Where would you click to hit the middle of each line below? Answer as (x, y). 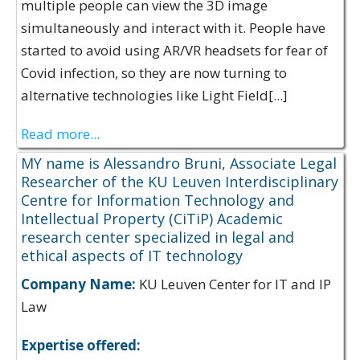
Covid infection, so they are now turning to (154, 73)
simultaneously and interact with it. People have (173, 28)
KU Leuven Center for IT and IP (233, 284)
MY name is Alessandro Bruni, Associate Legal (179, 163)
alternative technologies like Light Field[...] (154, 95)
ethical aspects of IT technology (132, 256)
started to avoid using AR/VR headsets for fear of (174, 50)
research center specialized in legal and (157, 237)
